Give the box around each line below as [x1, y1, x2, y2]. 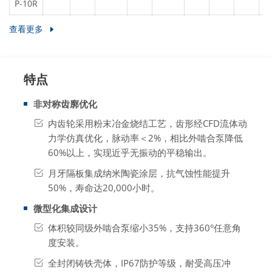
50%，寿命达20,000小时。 [48, 182, 160, 194]
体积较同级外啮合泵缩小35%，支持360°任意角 [48, 222, 241, 234]
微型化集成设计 [33, 202, 97, 215]
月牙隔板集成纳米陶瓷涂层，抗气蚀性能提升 [48, 167, 230, 180]
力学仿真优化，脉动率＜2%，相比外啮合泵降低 [48, 132, 243, 144]
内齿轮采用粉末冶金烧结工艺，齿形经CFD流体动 [48, 117, 247, 130]
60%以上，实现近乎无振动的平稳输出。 [48, 146, 212, 159]
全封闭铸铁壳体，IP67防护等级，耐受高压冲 [48, 257, 231, 270]
